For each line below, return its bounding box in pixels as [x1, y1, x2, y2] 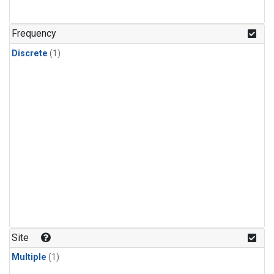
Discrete [12, 48, 48, 59]
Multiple [12, 251, 46, 262]
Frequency [12, 28, 57, 40]
